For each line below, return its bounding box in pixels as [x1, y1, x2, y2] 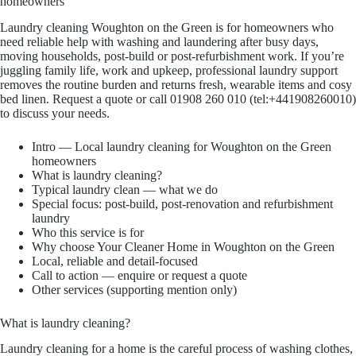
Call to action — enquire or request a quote [32, 268, 247, 282]
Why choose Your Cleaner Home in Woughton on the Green [32, 239, 335, 253]
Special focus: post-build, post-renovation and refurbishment [32, 196, 333, 211]
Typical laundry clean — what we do [32, 182, 218, 196]
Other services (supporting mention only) [32, 282, 237, 296]
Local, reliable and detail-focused [32, 253, 198, 268]
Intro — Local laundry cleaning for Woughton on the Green [32, 139, 331, 153]
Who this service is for [32, 225, 144, 239]
